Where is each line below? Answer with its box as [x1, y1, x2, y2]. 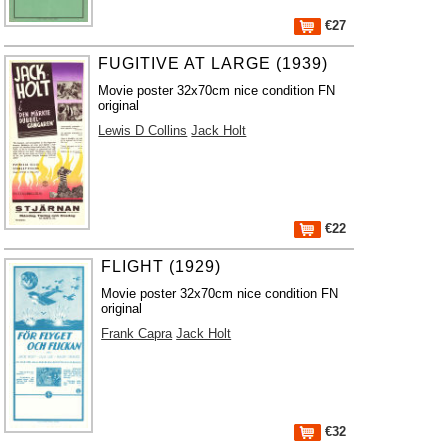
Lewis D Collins [98, 123, 188, 138]
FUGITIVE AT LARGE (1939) [98, 55, 329, 72]
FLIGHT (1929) [101, 258, 222, 275]
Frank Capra [101, 326, 173, 341]
